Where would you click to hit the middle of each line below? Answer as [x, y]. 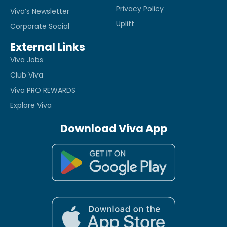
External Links [48, 47]
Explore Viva [31, 106]
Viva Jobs [27, 60]
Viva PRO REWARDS [43, 90]
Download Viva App [113, 129]
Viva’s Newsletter [40, 11]
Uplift [125, 24]
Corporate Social [40, 27]
